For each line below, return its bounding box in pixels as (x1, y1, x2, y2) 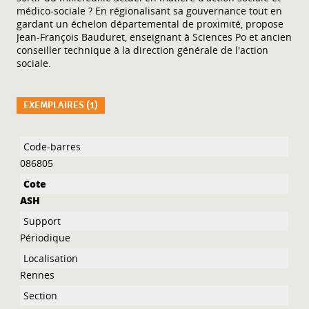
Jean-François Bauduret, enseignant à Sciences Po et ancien (17, 30, 292, 43)
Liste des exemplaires (17, 134, 117, 148)
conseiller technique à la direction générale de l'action (17, 43, 269, 57)
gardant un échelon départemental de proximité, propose (17, 17, 284, 30)
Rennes (20, 268, 55, 281)
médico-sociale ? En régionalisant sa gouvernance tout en (17, 3, 283, 17)
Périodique (20, 230, 71, 244)
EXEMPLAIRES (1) (23, 99, 99, 111)
